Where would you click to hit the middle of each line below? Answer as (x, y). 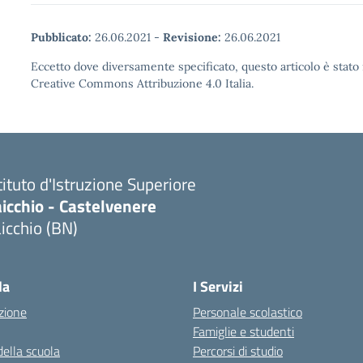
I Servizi (218, 286)
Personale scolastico (248, 312)
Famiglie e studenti (243, 331)
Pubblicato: (61, 37)
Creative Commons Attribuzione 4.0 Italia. (142, 83)
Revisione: (192, 37)
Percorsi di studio (238, 351)
